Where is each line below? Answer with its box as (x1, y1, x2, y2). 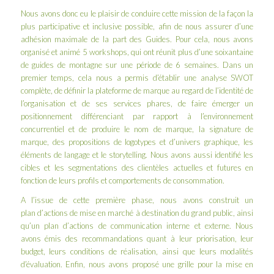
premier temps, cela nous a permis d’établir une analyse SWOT (20, 72, 254, 83)
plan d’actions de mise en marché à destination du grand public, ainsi (20, 208, 254, 218)
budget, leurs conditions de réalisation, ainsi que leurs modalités (20, 246, 254, 256)
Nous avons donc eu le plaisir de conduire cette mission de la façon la (20, 8, 254, 18)
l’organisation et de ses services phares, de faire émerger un (20, 98, 254, 108)
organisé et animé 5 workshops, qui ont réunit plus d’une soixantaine (20, 46, 254, 57)
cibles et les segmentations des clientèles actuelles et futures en (20, 162, 254, 172)
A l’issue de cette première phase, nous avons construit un (20, 195, 254, 205)
